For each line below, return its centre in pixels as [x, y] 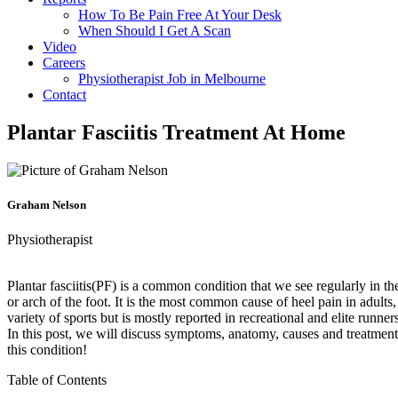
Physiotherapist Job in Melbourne [172, 79]
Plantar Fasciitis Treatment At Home [176, 132]
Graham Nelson [47, 204]
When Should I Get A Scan [155, 31]
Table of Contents [57, 380]
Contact [64, 95]
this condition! [47, 350]
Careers [64, 63]
